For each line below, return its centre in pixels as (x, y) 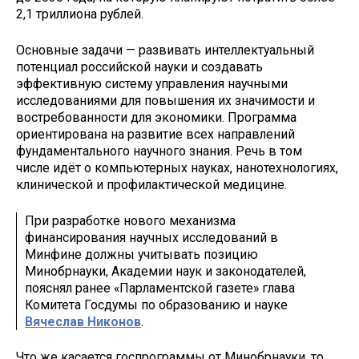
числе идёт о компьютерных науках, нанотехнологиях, (177, 167)
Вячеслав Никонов (83, 321)
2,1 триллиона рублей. (80, 14)
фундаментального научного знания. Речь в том (159, 151)
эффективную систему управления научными (152, 83)
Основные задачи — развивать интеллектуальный (165, 50)
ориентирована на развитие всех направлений (155, 134)
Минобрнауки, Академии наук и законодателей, (165, 271)
